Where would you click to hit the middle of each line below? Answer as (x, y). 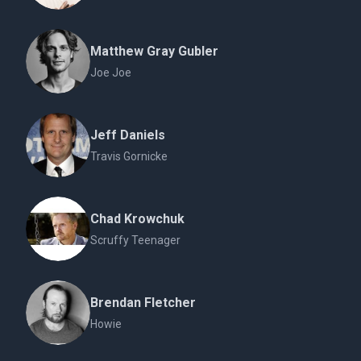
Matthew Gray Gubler (154, 51)
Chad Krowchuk (137, 219)
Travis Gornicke (129, 156)
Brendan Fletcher (143, 303)
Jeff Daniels (128, 135)
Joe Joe (111, 73)
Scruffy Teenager (135, 240)
